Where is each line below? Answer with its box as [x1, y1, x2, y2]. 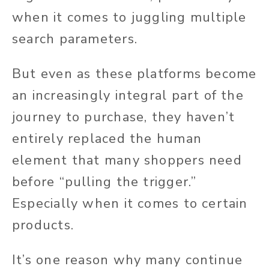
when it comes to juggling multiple [12, 8, 247, 27]
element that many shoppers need [12, 151, 242, 170]
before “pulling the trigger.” [12, 173, 197, 192]
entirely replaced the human [12, 130, 202, 148]
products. [12, 216, 74, 235]
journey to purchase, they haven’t [12, 108, 235, 127]
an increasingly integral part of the [12, 86, 244, 105]
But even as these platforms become [12, 65, 257, 83]
